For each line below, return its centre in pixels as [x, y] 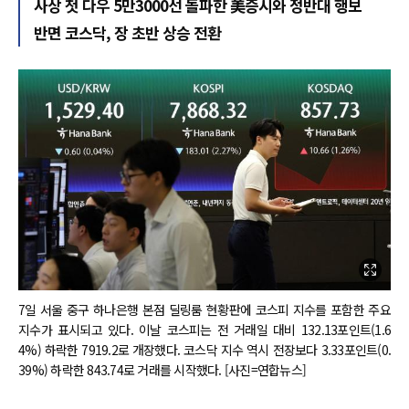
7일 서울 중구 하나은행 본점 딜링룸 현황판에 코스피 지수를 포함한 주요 [204, 310]
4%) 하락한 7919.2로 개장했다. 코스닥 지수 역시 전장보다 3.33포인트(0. [204, 350]
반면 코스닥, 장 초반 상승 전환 [127, 32]
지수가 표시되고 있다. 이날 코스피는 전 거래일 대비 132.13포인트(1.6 [204, 330]
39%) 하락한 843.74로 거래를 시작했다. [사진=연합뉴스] [162, 370]
